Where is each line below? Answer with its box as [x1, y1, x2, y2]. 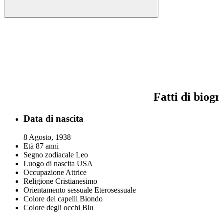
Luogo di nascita [23, 159, 75, 168]
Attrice [66, 168, 87, 177]
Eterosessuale [94, 186, 136, 195]
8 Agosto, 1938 [23, 133, 71, 142]
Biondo [80, 195, 103, 203]
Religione [23, 177, 53, 186]
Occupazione [23, 168, 64, 177]
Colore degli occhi [23, 203, 80, 212]
